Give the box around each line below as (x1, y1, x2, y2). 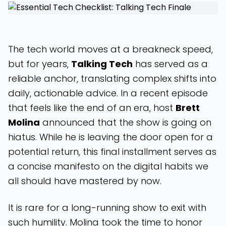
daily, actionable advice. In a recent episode (8, 87, 208, 99)
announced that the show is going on (40, 116, 211, 129)
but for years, (8, 58, 71, 70)
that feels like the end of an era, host (8, 101, 176, 114)
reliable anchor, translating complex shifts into (8, 72, 216, 85)
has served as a (133, 58, 208, 70)
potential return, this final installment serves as (8, 145, 216, 158)
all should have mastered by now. (8, 175, 161, 187)
